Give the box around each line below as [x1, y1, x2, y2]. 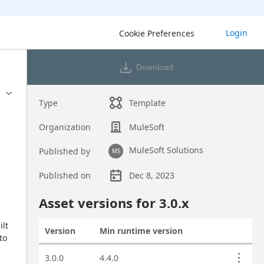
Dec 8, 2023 [129, 170, 175, 181]
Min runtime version [99, 225, 183, 236]
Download [136, 62, 173, 72]
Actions [222, 230, 253, 242]
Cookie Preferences [119, 27, 194, 39]
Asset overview [38, 187, 97, 199]
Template [129, 97, 166, 108]
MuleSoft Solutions [129, 144, 204, 156]
